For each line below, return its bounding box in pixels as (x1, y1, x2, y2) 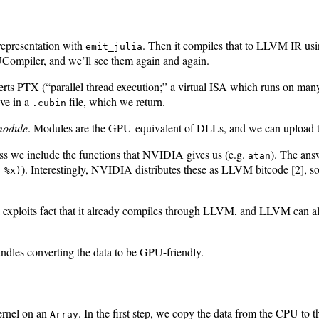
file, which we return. (66, 94, 165, 110)
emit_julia (85, 41, 142, 53)
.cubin (32, 98, 66, 109)
